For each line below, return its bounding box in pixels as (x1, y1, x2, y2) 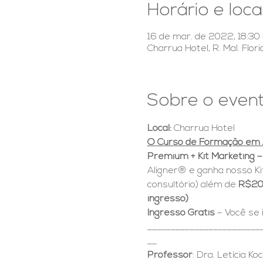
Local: (147, 123, 174, 133)
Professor (147, 250, 193, 260)
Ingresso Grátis (147, 208, 215, 218)
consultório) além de (147, 180, 238, 190)
